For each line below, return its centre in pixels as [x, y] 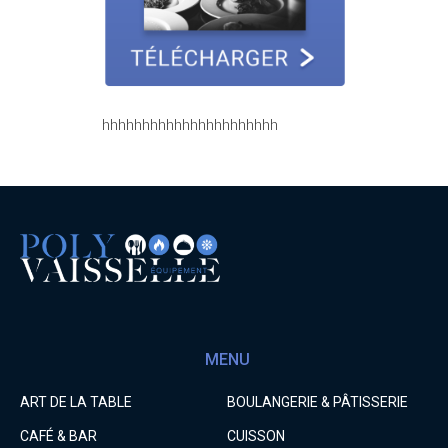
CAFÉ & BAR [58, 436]
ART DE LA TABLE [76, 402]
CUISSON [256, 436]
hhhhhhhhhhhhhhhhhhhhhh [190, 124]
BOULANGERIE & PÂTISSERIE [318, 402]
